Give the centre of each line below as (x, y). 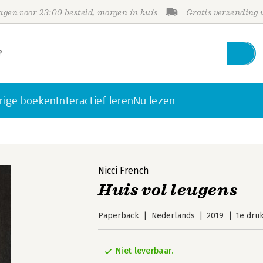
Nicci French (124, 171)
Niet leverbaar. (145, 251)
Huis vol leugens (168, 190)
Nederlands (173, 216)
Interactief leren (95, 100)
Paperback (119, 216)
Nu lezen (154, 100)
